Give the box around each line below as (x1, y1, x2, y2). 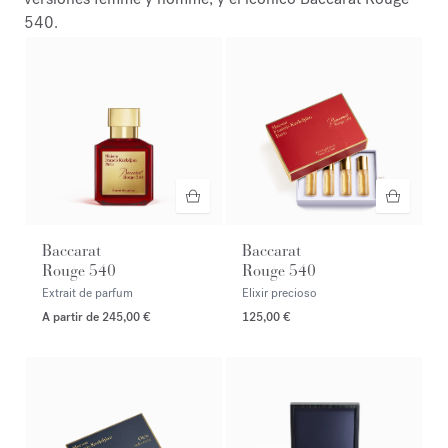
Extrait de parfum (42, 284, 133, 301)
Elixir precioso (242, 284, 317, 301)
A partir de (42, 308, 102, 325)
